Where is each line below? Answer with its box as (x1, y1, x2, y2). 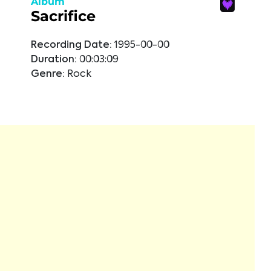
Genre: (31, 69, 65, 79)
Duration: (31, 54, 77, 65)
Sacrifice (31, 7, 96, 25)
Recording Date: (31, 40, 112, 50)
